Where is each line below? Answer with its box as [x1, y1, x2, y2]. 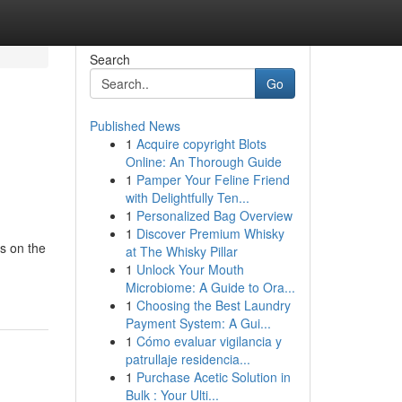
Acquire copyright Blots [135, 135, 267, 153]
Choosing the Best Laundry [135, 296, 291, 314]
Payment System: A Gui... [125, 314, 271, 332]
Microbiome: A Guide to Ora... [125, 278, 295, 296]
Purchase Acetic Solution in [135, 368, 291, 386]
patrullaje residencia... [125, 350, 250, 368]
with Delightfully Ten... [125, 188, 249, 206]
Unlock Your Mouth [135, 260, 244, 278]
